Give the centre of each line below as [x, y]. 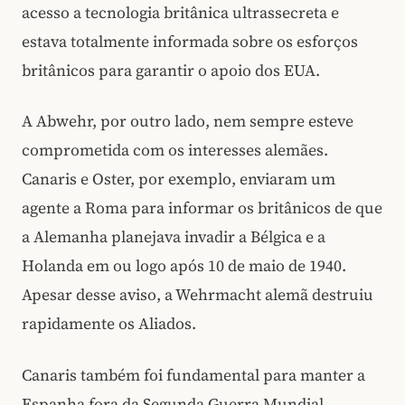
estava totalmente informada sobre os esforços [190, 41]
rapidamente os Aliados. [109, 324]
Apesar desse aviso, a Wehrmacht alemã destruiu [198, 295]
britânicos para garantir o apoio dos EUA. [171, 70]
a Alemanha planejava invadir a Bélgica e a [174, 237]
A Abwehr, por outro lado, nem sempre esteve [188, 122]
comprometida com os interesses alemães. [175, 151]
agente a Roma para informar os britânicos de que [202, 208]
